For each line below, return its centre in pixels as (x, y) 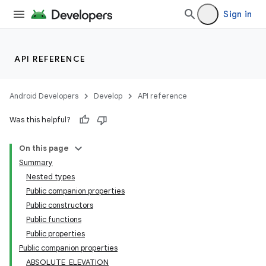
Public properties (56, 234)
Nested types (50, 177)
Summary (36, 162)
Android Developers (44, 96)
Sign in (237, 14)
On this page (44, 148)
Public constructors (60, 205)
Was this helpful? (40, 120)
